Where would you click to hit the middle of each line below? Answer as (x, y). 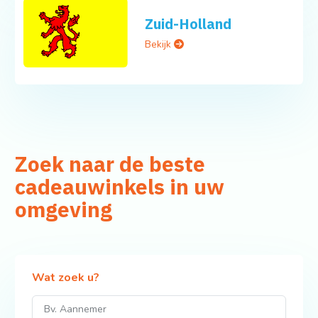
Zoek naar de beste (110, 164)
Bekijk (160, 44)
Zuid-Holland (188, 23)
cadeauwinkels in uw (119, 187)
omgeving (63, 210)
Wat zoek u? (65, 278)
